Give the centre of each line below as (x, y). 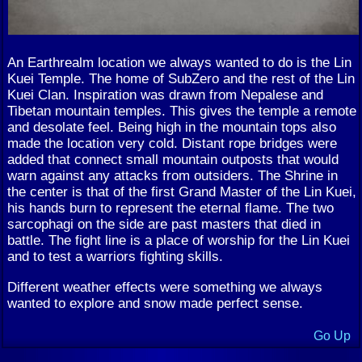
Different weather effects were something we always (165, 286)
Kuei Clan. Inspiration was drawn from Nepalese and (165, 95)
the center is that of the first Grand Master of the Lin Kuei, (182, 192)
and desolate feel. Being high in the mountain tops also (172, 127)
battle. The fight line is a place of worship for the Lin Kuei (179, 240)
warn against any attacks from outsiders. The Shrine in (173, 176)
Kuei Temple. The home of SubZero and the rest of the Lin (181, 79)
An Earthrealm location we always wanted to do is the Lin (179, 63)
